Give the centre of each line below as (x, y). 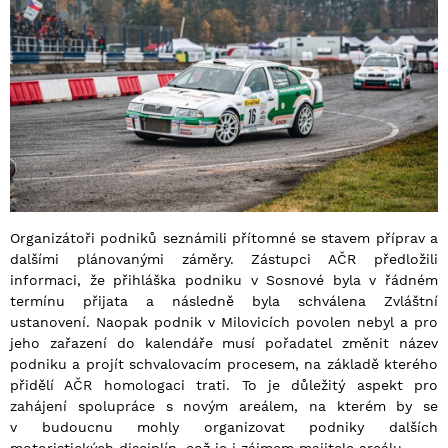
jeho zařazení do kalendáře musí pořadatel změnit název (224, 342)
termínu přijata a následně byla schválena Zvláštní (224, 300)
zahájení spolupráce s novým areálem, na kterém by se (224, 405)
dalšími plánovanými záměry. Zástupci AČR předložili (224, 258)
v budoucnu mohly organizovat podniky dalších (224, 426)
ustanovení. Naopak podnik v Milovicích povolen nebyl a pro (224, 321)
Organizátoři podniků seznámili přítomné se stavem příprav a (224, 237)
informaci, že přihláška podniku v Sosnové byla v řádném (224, 279)
